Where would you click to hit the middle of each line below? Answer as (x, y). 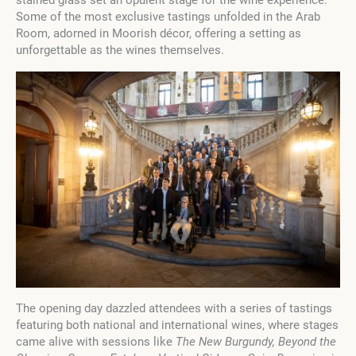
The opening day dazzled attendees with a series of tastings (174, 309)
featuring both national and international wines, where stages (177, 325)
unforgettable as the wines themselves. (120, 50)
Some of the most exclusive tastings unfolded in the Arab (168, 17)
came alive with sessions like (96, 342)
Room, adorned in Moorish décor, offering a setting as (159, 34)
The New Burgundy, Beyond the (256, 342)
